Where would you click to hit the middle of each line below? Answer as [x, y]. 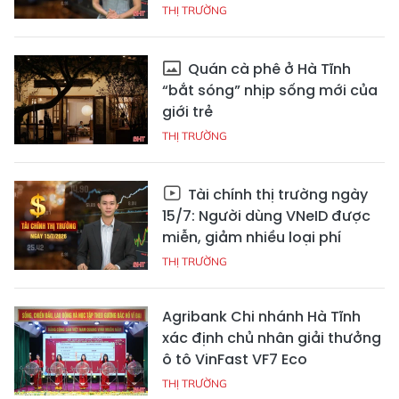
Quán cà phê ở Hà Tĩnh [268, 69]
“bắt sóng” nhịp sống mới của [270, 91]
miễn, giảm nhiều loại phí [252, 238]
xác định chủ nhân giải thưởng [272, 338]
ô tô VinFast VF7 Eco [235, 360]
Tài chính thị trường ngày [276, 195]
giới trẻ [187, 112]
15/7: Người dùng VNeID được [266, 216]
